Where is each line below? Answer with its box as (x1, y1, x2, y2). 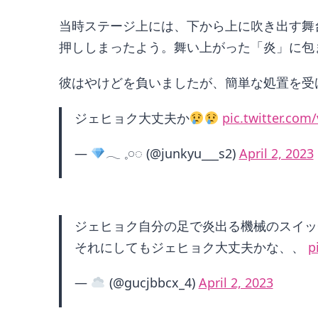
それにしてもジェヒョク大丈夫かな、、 (75, 238, 308, 256)
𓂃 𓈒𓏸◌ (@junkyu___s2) (105, 145, 239, 163)
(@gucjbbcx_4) (105, 274, 199, 292)
